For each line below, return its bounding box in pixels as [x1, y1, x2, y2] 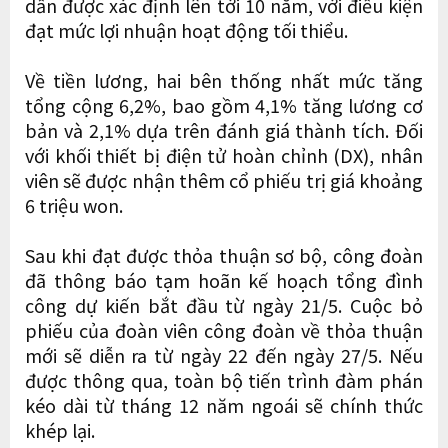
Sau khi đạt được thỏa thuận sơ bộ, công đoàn [25, 241, 423, 268]
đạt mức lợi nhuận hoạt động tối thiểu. [25, 16, 348, 43]
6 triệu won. [25, 191, 123, 218]
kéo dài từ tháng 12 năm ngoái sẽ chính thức [25, 391, 423, 418]
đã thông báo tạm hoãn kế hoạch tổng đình [25, 266, 423, 293]
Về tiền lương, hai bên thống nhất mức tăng [25, 66, 423, 93]
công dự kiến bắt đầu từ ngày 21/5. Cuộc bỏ [25, 291, 423, 318]
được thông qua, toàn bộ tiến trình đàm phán [25, 366, 423, 393]
